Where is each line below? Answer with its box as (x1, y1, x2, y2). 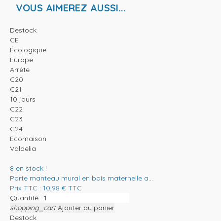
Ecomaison (10, 134, 46, 143)
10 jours (10, 94, 36, 104)
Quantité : (10, 193, 42, 202)
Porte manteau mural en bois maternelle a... (10, 173, 153, 183)
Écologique (10, 45, 46, 54)
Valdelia (10, 144, 36, 153)
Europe (10, 55, 33, 64)
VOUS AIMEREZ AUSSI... (16, 1, 126, 14)
